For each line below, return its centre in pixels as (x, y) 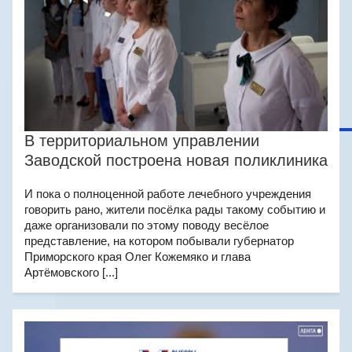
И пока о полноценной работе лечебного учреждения (168, 194)
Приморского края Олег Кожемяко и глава (137, 257)
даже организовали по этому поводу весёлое (147, 225)
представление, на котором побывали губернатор (159, 241)
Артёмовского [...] (71, 272)
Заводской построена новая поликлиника (176, 160)
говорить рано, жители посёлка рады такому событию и (175, 209)
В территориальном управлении (142, 141)
